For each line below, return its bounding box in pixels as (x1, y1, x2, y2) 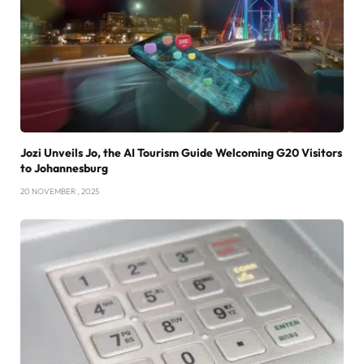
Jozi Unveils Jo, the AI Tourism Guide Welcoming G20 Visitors (20, 145, 342, 160)
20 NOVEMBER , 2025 (20, 185, 99, 197)
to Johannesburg (20, 160, 108, 175)
